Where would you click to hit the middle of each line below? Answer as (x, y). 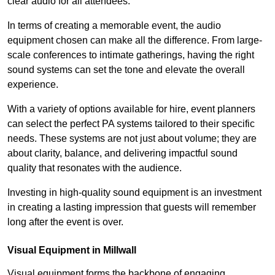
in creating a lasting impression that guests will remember (132, 207)
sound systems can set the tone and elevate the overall (126, 70)
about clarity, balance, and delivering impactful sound (122, 153)
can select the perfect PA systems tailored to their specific (131, 124)
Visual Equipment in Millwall (72, 250)
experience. (33, 85)
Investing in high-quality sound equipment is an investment (134, 193)
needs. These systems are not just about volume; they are (132, 139)
